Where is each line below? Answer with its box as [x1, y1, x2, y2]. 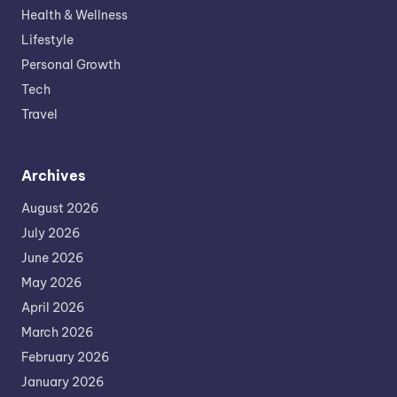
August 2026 [21, 200, 99, 217]
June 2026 [21, 250, 84, 267]
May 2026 [21, 275, 82, 292]
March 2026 [21, 324, 94, 341]
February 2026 [21, 349, 110, 366]
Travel [21, 106, 58, 123]
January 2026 [21, 374, 105, 391]
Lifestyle [21, 32, 74, 49]
